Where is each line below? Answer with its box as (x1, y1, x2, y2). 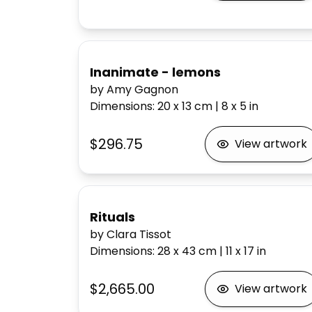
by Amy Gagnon (90, 81, 178, 97)
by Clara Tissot (90, 226, 171, 242)
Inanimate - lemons (90, 63, 221, 81)
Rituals (90, 208, 135, 226)
